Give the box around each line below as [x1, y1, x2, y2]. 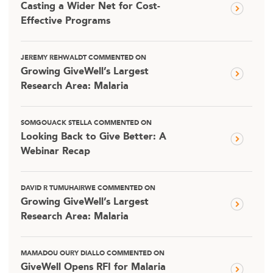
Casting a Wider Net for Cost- [21, 1, 160, 12]
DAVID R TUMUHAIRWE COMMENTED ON [21, 185, 155, 192]
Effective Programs [21, 16, 110, 26]
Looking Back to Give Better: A [21, 132, 166, 142]
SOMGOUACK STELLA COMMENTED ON [21, 119, 152, 127]
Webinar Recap [21, 146, 90, 157]
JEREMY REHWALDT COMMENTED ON [21, 54, 146, 62]
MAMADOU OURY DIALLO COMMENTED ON [21, 250, 165, 257]
